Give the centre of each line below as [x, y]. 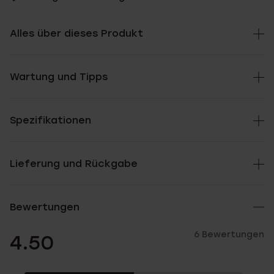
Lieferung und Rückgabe [74, 164]
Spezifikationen [50, 120]
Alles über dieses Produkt [76, 33]
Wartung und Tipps [59, 77]
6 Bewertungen [229, 235]
